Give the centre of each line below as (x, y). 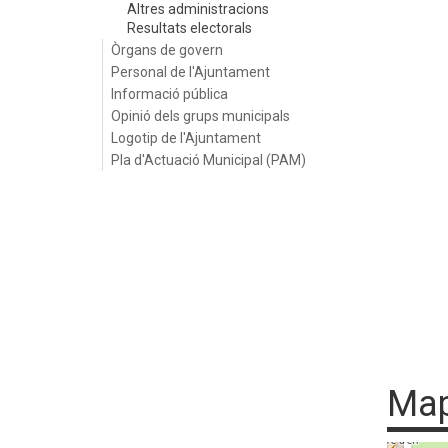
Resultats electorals (189, 28)
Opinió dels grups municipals (200, 116)
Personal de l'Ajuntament (190, 72)
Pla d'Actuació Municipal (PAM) (208, 160)
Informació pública (169, 94)
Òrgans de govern (167, 50)
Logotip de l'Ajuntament (186, 138)
